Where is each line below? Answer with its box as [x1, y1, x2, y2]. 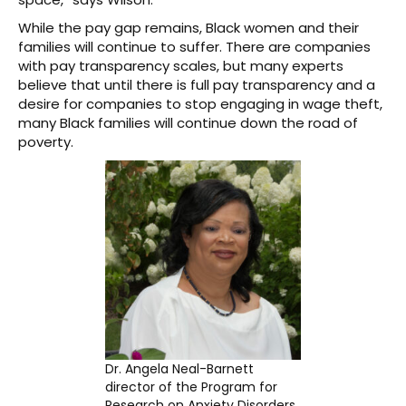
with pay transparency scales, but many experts [18, 55, 343, 75]
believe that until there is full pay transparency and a [18, 74, 375, 94]
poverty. [18, 131, 73, 151]
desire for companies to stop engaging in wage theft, [18, 93, 382, 113]
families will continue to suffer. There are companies [18, 36, 371, 56]
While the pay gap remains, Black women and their [18, 17, 359, 37]
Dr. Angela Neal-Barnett [105, 359, 254, 378]
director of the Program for [105, 377, 277, 396]
